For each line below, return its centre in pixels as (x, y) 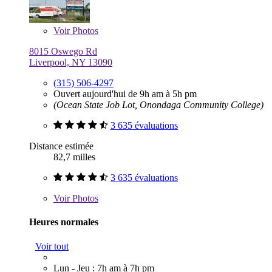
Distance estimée (61, 146)
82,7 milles (74, 157)
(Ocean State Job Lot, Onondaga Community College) (158, 105)
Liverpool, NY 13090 (71, 63)
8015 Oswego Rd (63, 52)
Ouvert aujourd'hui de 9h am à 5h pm (125, 94)
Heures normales (64, 222)
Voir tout (52, 246)
